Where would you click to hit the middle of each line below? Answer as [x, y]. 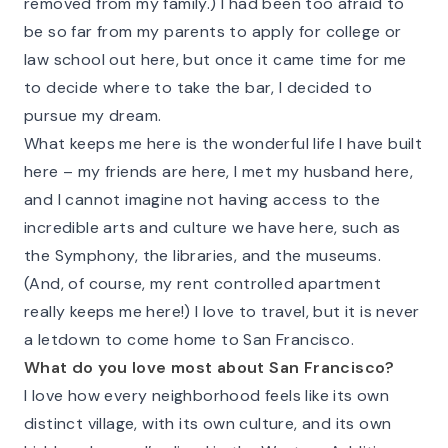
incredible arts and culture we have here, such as [212, 227]
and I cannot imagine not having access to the [202, 199]
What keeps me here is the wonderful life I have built [223, 143]
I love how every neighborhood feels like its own [207, 395]
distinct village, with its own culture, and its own [208, 423]
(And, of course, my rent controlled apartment [202, 283]
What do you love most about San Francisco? [209, 367]
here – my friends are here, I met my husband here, [218, 171]
